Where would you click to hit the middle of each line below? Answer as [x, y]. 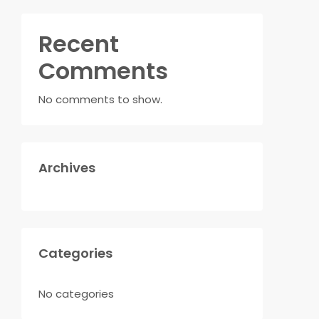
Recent [79, 44]
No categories [76, 294]
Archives [67, 168]
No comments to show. [100, 99]
